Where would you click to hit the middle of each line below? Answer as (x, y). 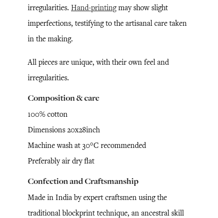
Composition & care (64, 98)
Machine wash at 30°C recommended (87, 145)
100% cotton (48, 114)
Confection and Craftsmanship (83, 181)
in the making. (50, 39)
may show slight (142, 8)
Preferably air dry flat (61, 161)
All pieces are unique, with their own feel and (98, 62)
